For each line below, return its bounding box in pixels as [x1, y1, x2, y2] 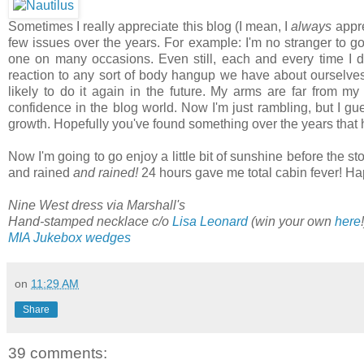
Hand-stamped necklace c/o [8, 214, 172, 228]
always [291, 19, 332, 33]
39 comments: [8, 344, 107, 362]
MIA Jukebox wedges [8, 230, 131, 245]
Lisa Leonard [172, 214, 248, 228]
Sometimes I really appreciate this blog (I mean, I [8, 19, 292, 33]
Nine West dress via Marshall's [8, 197, 185, 212]
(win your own [248, 214, 335, 228]
